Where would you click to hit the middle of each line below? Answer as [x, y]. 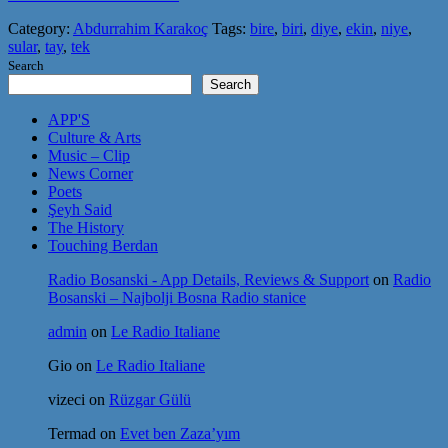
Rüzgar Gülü [150, 400]
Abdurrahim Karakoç [140, 29]
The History [86, 228]
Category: [40, 29]
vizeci [66, 400]
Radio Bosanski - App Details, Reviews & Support [208, 280]
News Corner [90, 174]
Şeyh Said [80, 210]
